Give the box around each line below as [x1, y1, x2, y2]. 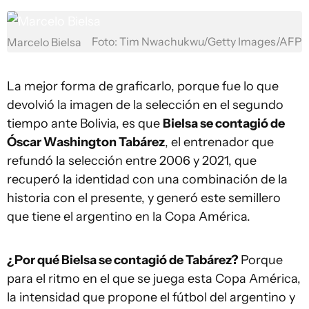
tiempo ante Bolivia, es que [7, 116, 163, 131]
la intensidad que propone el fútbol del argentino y [7, 290, 295, 305]
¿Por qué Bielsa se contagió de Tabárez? [7, 252, 241, 268]
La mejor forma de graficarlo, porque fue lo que [7, 79, 279, 94]
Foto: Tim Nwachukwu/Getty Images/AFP [92, 35, 302, 48]
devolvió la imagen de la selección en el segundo [7, 97, 283, 112]
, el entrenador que [165, 134, 274, 150]
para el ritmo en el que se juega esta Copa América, [7, 271, 301, 286]
